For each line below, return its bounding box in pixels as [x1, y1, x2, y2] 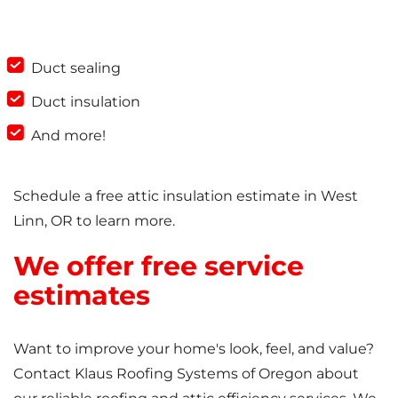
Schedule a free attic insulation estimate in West [13, 187, 358, 204]
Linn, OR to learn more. [13, 211, 175, 229]
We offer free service [13, 249, 304, 283]
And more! [31, 126, 106, 144]
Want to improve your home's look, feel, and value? [13, 339, 374, 357]
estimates [13, 278, 150, 312]
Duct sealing [31, 59, 121, 76]
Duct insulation [31, 92, 140, 110]
